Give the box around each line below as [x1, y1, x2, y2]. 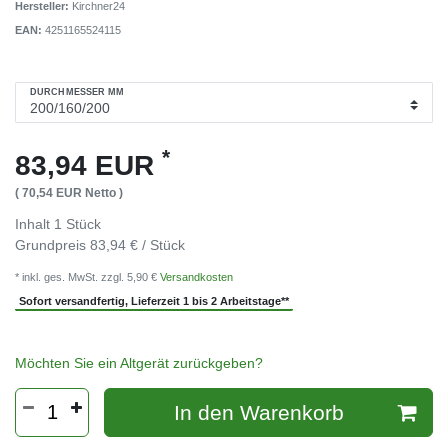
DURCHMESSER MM [30, 87, 125, 98]
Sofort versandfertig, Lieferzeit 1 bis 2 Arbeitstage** [19, 295, 290, 308]
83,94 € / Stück [90, 236, 185, 253]
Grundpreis [15, 236, 90, 253]
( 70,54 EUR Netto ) [15, 185, 123, 200]
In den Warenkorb [173, 400, 344, 424]
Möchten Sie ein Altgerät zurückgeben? [15, 355, 263, 372]
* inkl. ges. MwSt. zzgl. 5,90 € [15, 270, 160, 283]
